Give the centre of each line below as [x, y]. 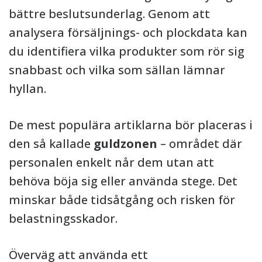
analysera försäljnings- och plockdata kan [128, 32]
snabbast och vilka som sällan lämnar [117, 70]
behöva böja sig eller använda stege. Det [123, 181]
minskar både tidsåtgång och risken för [122, 200]
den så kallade [51, 144]
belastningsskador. [63, 218]
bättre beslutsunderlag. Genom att [109, 14]
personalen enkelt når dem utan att [111, 162]
